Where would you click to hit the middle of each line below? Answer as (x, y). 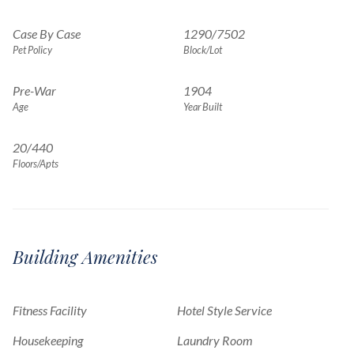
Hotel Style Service (224, 310)
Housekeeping (48, 340)
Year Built (203, 106)
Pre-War (34, 90)
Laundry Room (215, 340)
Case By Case (47, 33)
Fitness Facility (50, 310)
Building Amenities (85, 256)
